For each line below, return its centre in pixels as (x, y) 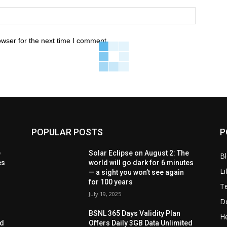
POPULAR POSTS (67, 132)
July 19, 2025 (105, 194)
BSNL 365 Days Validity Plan (135, 213)
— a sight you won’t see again (137, 172)
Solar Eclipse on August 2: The (139, 153)
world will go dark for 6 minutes (141, 162)
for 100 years (111, 182)
